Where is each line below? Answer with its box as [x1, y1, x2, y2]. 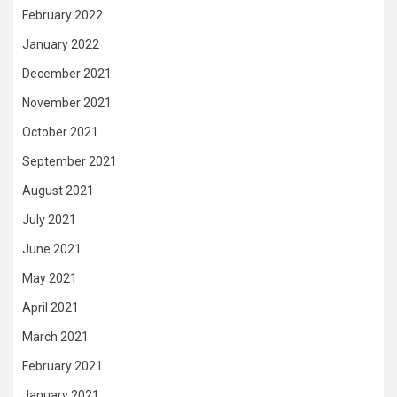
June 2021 [22, 242, 82, 257]
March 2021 [22, 330, 89, 345]
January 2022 [22, 37, 99, 52]
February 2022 [22, 8, 103, 23]
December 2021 [22, 66, 112, 82]
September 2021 [22, 154, 117, 169]
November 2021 [22, 96, 112, 111]
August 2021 [22, 183, 94, 198]
